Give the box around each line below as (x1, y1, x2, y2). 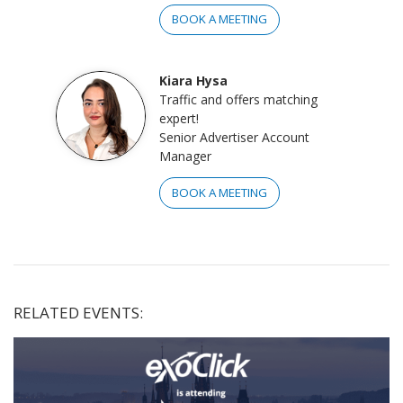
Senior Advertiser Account (158, 129, 309, 147)
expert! (158, 110, 199, 128)
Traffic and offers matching (158, 91, 318, 109)
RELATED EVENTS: (13, 301, 143, 323)
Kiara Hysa (158, 72, 228, 90)
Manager (158, 148, 211, 166)
